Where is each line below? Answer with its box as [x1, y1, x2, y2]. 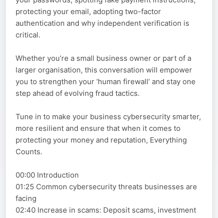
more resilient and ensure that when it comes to [16, 124, 181, 133]
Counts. [16, 147, 42, 157]
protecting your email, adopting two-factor [16, 7, 161, 17]
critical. [16, 30, 40, 40]
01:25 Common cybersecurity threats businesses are [16, 182, 197, 192]
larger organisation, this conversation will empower [16, 65, 192, 75]
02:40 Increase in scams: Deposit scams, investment [16, 205, 196, 215]
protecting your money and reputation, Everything [16, 135, 187, 145]
